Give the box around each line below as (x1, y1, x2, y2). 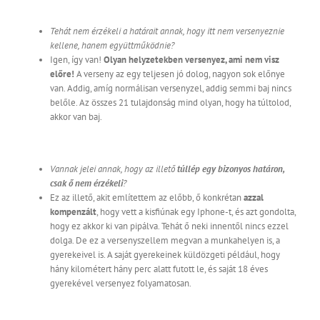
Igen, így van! (50, 54, 104, 66)
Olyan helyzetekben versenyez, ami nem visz (104, 54, 279, 66)
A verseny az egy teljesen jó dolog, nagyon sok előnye (74, 68, 285, 81)
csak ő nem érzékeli (50, 177, 123, 190)
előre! (50, 68, 74, 81)
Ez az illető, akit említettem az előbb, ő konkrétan (50, 191, 241, 204)
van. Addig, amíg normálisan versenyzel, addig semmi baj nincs (50, 82, 291, 95)
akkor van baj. (50, 111, 102, 124)
